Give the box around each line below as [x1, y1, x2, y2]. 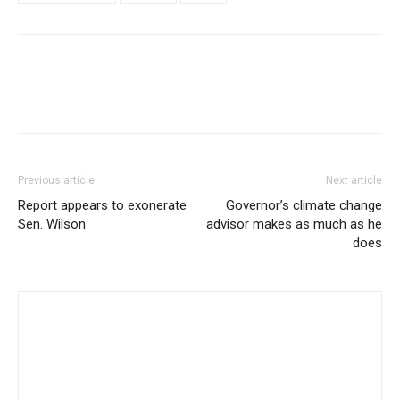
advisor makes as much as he [206, 216, 382, 232]
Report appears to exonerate [18, 197, 187, 213]
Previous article [18, 174, 95, 187]
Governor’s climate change [226, 197, 382, 213]
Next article [326, 174, 382, 187]
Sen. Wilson [18, 216, 86, 232]
